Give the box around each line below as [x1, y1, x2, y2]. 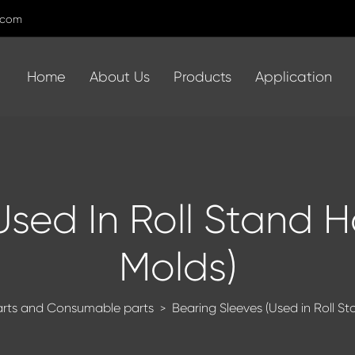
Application [255, 69, 332, 85]
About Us [90, 69, 150, 85]
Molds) [118, 244, 237, 290]
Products [174, 69, 231, 85]
